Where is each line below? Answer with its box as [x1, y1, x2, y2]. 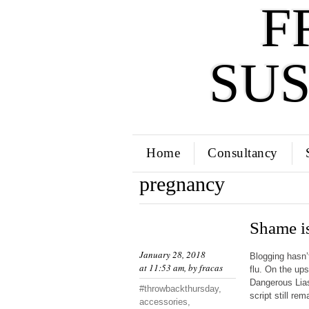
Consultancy [208, 146, 278, 160]
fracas [199, 261, 223, 274]
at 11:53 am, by [139, 261, 199, 274]
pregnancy [139, 172, 225, 195]
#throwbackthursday [139, 283, 219, 294]
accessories [139, 297, 188, 307]
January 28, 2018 [139, 248, 206, 261]
